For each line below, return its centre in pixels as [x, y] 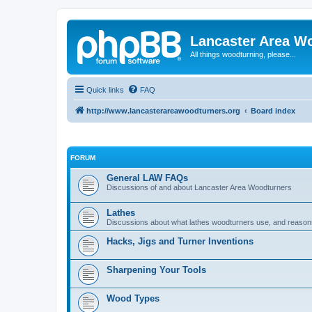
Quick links [105, 89]
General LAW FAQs [147, 178]
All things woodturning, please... [243, 54]
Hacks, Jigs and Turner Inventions [180, 241]
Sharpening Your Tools [156, 270]
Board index [273, 110]
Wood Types [133, 298]
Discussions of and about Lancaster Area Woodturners [199, 187]
